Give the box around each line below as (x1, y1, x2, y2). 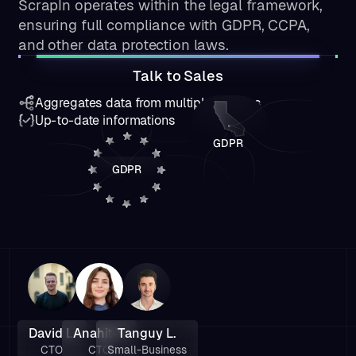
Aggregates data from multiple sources (34, 95, 261, 110)
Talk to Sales (133, 68, 223, 85)
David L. (28, 326, 75, 342)
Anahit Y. (72, 326, 126, 342)
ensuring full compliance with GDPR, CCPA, (17, 17, 310, 34)
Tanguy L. (118, 326, 176, 342)
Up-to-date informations (34, 112, 176, 128)
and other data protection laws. (17, 37, 229, 54)
